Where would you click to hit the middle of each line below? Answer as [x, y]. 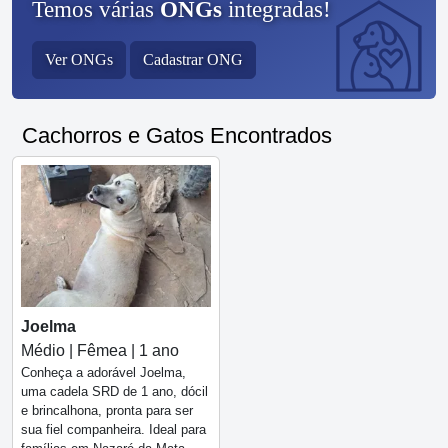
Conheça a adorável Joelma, [103, 373]
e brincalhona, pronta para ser [107, 411]
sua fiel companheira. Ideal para [113, 430]
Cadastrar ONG [193, 59]
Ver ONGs [79, 59]
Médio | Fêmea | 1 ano [100, 351]
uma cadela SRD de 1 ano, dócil [114, 392]
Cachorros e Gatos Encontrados [177, 135]
